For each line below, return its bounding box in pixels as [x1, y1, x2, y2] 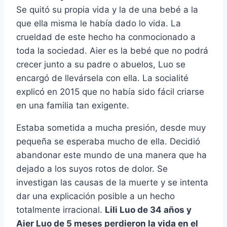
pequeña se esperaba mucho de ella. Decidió [16, 136, 200, 147]
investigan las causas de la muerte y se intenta [16, 177, 208, 188]
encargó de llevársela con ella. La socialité [16, 73, 188, 84]
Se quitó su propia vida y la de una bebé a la [16, 5, 198, 15]
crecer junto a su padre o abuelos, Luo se [16, 59, 185, 70]
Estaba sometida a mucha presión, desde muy [16, 123, 206, 133]
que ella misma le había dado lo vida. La [16, 18, 181, 29]
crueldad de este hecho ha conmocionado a [16, 32, 196, 43]
